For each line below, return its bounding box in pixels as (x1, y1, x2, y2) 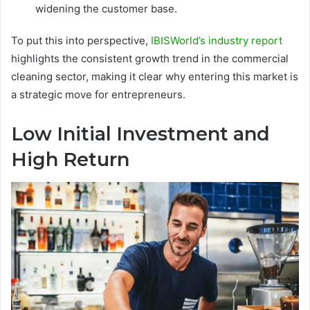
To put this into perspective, (11, 34, 151, 48)
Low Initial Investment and (11, 122, 270, 146)
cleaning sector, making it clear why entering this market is (11, 70, 298, 84)
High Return (11, 148, 129, 172)
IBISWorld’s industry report (151, 34, 282, 48)
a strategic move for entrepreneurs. (11, 88, 185, 102)
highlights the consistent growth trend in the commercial (11, 52, 289, 66)
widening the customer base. (35, 2, 177, 16)
